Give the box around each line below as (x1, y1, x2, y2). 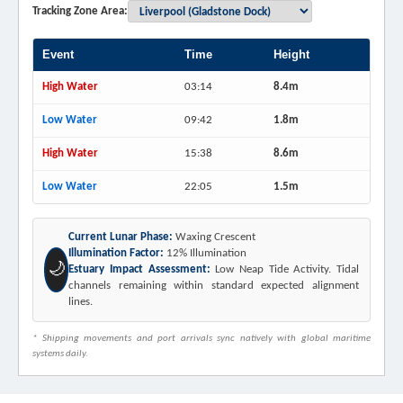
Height (273, 48, 309, 62)
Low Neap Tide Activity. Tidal (210, 264, 360, 276)
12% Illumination (164, 247, 247, 260)
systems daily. (32, 349, 88, 360)
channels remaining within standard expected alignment (68, 280, 359, 292)
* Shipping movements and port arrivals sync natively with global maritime (32, 334, 371, 345)
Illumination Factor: (68, 247, 165, 260)
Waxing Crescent (173, 231, 256, 244)
